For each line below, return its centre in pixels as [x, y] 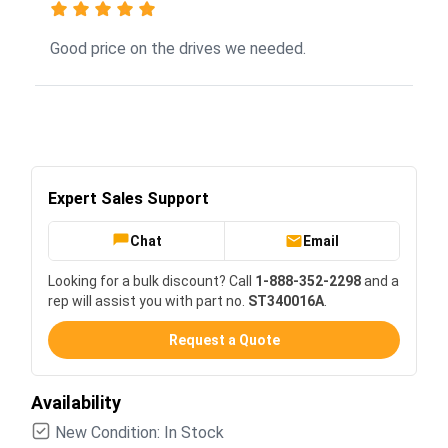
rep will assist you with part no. [148, 300]
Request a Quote [224, 339]
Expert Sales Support [128, 198]
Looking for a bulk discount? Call [151, 280]
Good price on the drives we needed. [178, 48]
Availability [76, 402]
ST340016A [286, 300]
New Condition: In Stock [139, 432]
